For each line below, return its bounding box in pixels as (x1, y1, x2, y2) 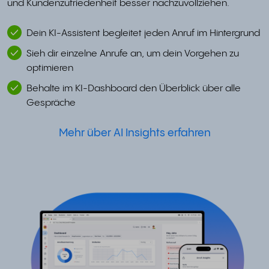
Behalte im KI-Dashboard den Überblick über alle (26, 83, 241, 94)
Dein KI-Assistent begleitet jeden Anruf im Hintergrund (26, 28, 260, 38)
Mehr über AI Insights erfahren (58, 127, 211, 139)
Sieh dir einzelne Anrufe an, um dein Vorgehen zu (26, 48, 239, 59)
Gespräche (26, 97, 76, 108)
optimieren (26, 62, 73, 73)
